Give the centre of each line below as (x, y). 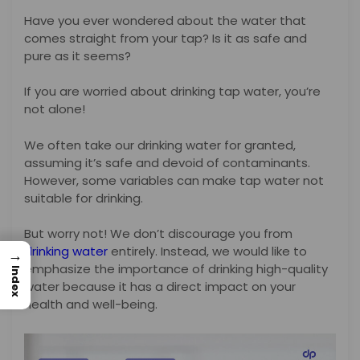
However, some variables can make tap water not (174, 180)
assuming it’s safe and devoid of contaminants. (167, 162)
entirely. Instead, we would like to (207, 252)
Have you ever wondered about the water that (165, 20)
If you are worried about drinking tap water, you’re (172, 92)
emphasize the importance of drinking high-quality (176, 269)
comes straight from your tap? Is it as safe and (166, 38)
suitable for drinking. (85, 198)
